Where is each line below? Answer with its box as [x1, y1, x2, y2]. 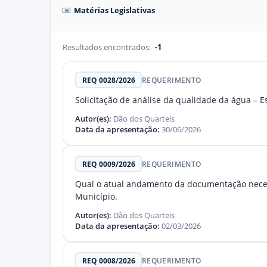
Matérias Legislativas [74, 4, 155, 15]
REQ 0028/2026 [82, 74, 135, 85]
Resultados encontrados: [63, 42, 153, 52]
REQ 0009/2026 [82, 159, 135, 169]
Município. [75, 191, 117, 202]
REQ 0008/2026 [82, 255, 135, 266]
